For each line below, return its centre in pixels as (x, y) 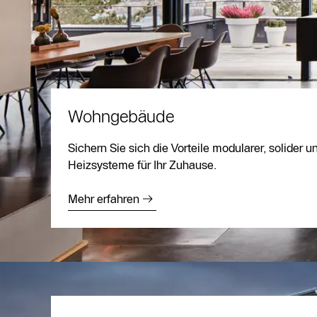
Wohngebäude (121, 116)
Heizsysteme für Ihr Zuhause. (143, 165)
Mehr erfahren (104, 199)
